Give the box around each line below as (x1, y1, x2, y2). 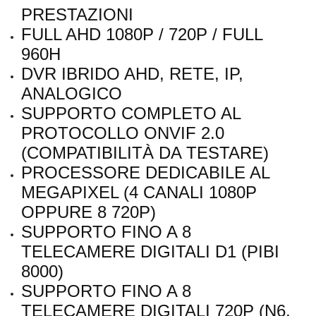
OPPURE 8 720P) (21, 202, 156, 222)
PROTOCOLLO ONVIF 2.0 (21, 123, 224, 143)
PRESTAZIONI (21, 5, 133, 25)
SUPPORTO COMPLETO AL (21, 104, 241, 123)
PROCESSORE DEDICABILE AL (21, 163, 269, 183)
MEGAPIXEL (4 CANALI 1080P (21, 183, 257, 202)
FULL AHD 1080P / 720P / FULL (21, 25, 262, 44)
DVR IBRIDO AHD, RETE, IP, (21, 64, 243, 84)
